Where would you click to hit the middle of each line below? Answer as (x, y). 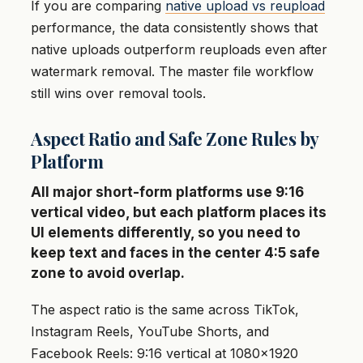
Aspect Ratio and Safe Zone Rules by (175, 138)
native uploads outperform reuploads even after (179, 49)
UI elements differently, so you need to (166, 232)
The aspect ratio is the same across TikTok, (165, 309)
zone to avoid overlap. (108, 273)
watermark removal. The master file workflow (172, 71)
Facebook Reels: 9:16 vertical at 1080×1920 (164, 353)
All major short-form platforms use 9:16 (167, 192)
